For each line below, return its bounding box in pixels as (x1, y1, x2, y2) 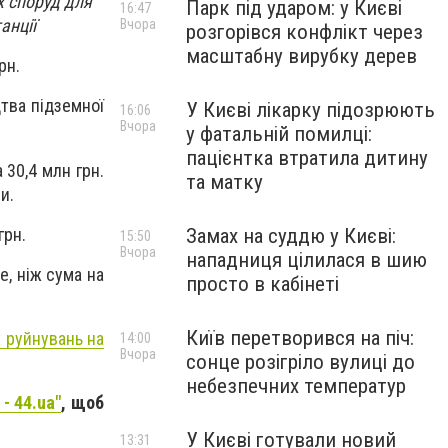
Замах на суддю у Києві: (186, 224, 396, 248)
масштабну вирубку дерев (186, 44, 417, 68)
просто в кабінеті (186, 272, 339, 296)
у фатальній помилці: (186, 122, 372, 146)
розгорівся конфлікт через (186, 20, 423, 44)
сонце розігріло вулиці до (186, 350, 415, 374)
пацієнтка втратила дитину (186, 146, 428, 170)
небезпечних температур (186, 374, 406, 398)
